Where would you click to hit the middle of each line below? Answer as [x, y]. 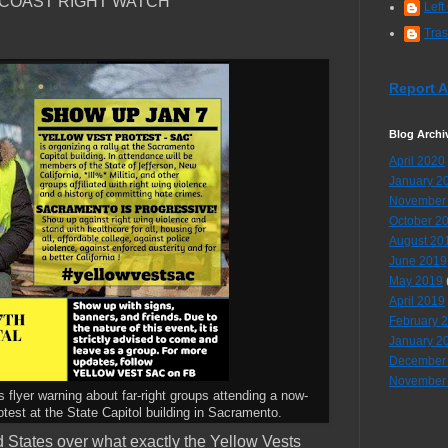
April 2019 [417, 301]
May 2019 [416, 281]
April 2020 [417, 161]
